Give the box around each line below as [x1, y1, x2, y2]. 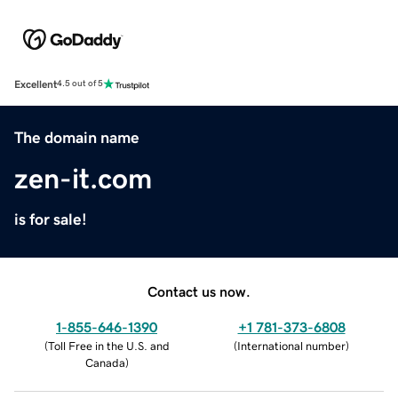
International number [237, 339, 346, 352]
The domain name [14, 129, 139, 146]
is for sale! [14, 211, 87, 227]
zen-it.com [14, 163, 152, 193]
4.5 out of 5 [57, 79, 103, 89]
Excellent [14, 78, 57, 90]
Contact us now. [147, 283, 251, 298]
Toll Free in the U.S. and [47, 339, 170, 352]
